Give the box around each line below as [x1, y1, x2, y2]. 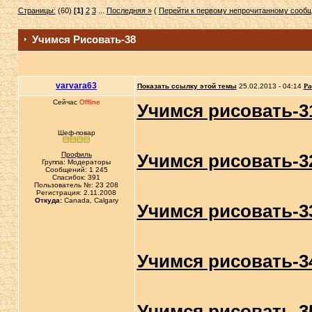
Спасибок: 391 [52, 173, 101, 181]
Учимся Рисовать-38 [31, 33, 136, 45]
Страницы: [17, 6, 56, 15]
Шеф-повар [57, 129, 95, 136]
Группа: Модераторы [42, 158, 111, 166]
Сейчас [52, 98, 79, 106]
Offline [79, 98, 100, 106]
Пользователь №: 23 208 [34, 181, 119, 189]
